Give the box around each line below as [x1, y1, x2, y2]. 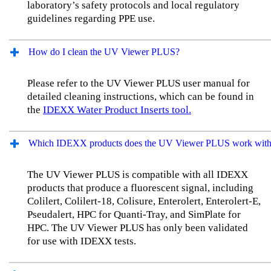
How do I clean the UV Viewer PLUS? [28, 46, 180, 57]
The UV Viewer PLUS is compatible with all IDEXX [27, 169, 248, 181]
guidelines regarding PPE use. [27, 12, 155, 24]
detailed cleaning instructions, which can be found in [27, 90, 254, 102]
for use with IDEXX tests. [27, 235, 139, 247]
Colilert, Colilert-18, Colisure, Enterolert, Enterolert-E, [27, 195, 261, 207]
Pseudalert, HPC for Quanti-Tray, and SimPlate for [27, 209, 241, 221]
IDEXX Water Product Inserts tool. [43, 103, 191, 116]
